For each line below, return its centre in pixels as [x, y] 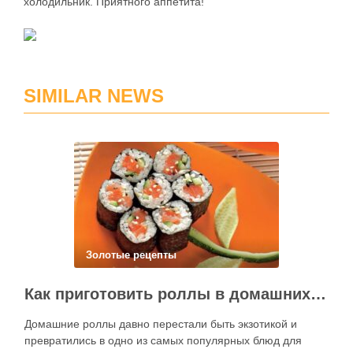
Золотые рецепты [131, 255]
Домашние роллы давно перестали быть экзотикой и [161, 324]
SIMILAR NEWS [94, 96]
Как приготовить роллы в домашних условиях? [318, 294]
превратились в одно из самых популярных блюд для [163, 340]
